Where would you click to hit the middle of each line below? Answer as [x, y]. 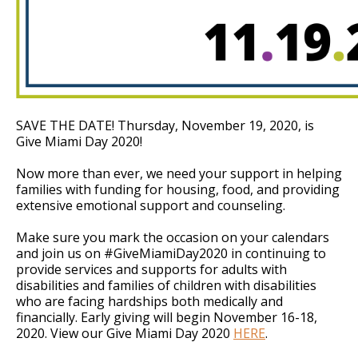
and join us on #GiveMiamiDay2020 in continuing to [171, 253]
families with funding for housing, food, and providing [178, 189]
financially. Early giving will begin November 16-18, [167, 317]
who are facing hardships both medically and [149, 301]
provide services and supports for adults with [151, 269]
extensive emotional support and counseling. [151, 205]
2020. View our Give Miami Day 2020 [125, 333]
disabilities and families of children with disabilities [166, 285]
